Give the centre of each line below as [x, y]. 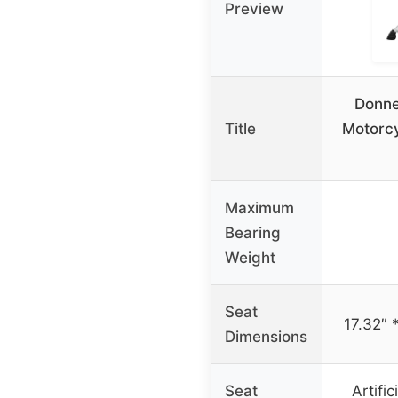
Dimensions [266, 337]
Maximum [259, 208]
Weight [250, 258]
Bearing [253, 233]
